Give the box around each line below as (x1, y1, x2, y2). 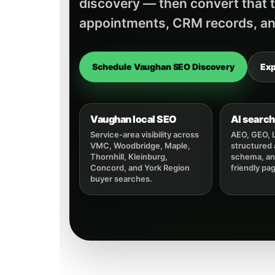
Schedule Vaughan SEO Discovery (92, 61, 234, 72)
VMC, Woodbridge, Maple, (90, 141, 190, 151)
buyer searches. (90, 174, 152, 184)
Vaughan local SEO (90, 113, 177, 126)
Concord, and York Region (90, 163, 190, 173)
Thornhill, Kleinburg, (90, 152, 168, 162)
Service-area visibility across (90, 130, 199, 140)
